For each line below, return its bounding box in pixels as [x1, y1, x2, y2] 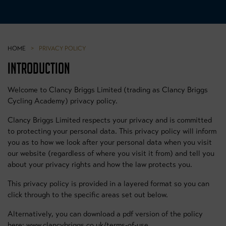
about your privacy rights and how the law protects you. [8, 160, 192, 169]
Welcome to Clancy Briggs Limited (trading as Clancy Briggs [8, 85, 208, 94]
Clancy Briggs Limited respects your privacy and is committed [8, 116, 212, 125]
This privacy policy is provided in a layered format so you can [8, 179, 209, 188]
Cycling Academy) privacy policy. [8, 96, 118, 105]
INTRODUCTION [8, 60, 70, 77]
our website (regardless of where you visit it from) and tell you [8, 149, 214, 158]
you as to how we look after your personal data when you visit [8, 138, 212, 147]
